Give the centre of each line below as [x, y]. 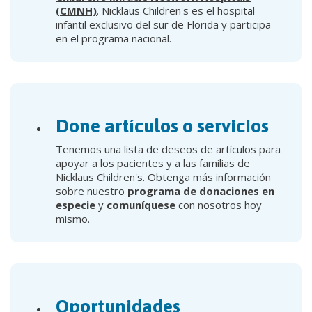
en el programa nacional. [114, 38]
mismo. [73, 218]
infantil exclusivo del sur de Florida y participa [163, 24]
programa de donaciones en [201, 190]
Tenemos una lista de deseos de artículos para [168, 149]
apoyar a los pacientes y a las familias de [153, 163]
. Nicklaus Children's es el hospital [176, 10]
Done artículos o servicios [162, 125]
